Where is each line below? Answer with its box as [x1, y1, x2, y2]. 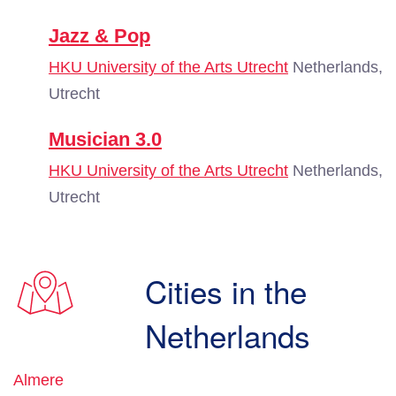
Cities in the [145, 269, 308, 313]
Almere [13, 371, 64, 389]
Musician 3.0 [49, 128, 162, 150]
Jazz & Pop [49, 25, 150, 47]
